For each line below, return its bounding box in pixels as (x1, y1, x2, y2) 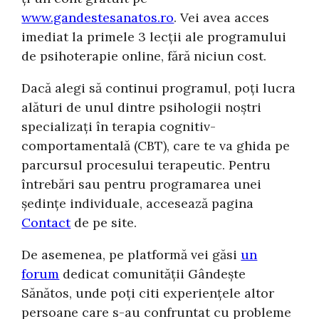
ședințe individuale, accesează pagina (21, 194, 254, 211)
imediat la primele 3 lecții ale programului (21, 28, 287, 45)
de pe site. (70, 214, 137, 231)
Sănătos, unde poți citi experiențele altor (21, 284, 275, 301)
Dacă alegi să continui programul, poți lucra (21, 79, 296, 96)
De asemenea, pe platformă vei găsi (21, 246, 241, 263)
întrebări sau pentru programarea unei (21, 175, 262, 192)
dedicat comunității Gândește (59, 265, 246, 282)
